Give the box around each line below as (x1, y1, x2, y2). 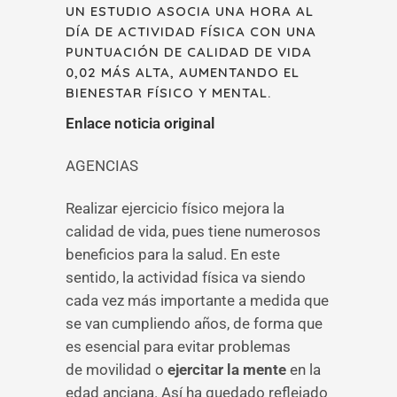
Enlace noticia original (66, 114, 214, 132)
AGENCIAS (66, 157, 138, 175)
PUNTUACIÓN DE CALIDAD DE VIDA (66, 43, 312, 60)
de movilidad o (66, 361, 167, 378)
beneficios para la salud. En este (66, 245, 280, 263)
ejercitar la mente (167, 361, 286, 378)
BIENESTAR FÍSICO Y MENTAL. (66, 84, 271, 101)
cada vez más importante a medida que (66, 292, 329, 309)
